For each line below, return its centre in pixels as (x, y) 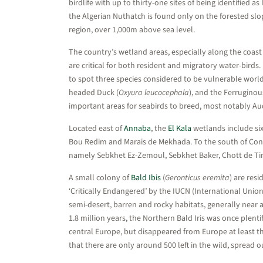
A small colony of (100, 178)
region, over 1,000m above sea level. (132, 30)
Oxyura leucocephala (154, 93)
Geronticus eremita (197, 178)
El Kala (180, 129)
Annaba (137, 129)
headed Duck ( (94, 93)
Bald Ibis (146, 178)
